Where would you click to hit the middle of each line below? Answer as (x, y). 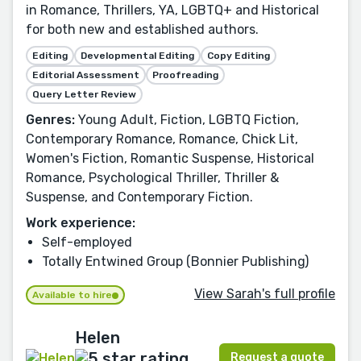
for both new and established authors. (142, 29)
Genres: (50, 120)
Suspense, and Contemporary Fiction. (139, 197)
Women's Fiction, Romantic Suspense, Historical (170, 158)
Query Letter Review (84, 94)
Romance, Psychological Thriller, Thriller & (152, 178)
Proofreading (185, 75)
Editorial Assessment (86, 75)
